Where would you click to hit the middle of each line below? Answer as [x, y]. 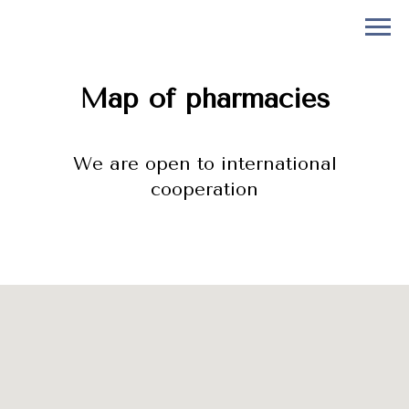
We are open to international [204, 164]
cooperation [204, 189]
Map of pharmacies [204, 99]
